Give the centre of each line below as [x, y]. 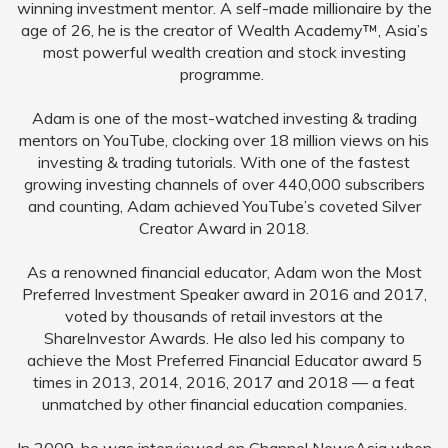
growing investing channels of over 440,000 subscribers [224, 184]
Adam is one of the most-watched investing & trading [224, 118]
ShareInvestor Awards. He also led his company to [224, 338]
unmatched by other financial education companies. [224, 404]
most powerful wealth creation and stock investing [224, 52]
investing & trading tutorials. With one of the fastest [224, 162]
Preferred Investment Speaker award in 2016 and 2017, [224, 294]
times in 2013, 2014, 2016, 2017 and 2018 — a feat [224, 382]
